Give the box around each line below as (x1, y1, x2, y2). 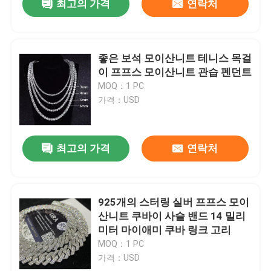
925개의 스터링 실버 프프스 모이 (98, 196, 250, 209)
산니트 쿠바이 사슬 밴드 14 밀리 (98, 210, 246, 223)
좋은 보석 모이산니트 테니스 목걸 (98, 51, 252, 64)
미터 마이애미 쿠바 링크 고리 (98, 224, 232, 237)
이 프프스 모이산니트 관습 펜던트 (98, 65, 252, 78)
